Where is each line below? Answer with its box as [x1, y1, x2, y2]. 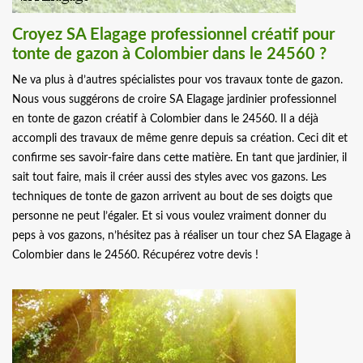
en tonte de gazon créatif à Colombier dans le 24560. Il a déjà [12, 113, 318, 126]
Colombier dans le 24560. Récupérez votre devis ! [12, 250, 258, 262]
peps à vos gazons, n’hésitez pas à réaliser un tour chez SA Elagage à [12, 230, 351, 242]
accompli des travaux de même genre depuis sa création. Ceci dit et [12, 133, 348, 145]
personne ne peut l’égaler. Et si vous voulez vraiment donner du [12, 211, 327, 223]
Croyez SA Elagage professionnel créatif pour [12, 27, 335, 44]
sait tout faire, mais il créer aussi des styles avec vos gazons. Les [12, 172, 327, 184]
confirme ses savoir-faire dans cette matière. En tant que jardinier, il [12, 152, 347, 164]
